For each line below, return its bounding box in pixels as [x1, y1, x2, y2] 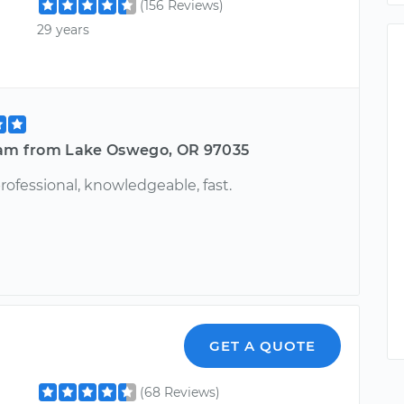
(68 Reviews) [140, 383, 221, 400]
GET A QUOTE [209, 336, 317, 354]
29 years [37, 21, 90, 38]
